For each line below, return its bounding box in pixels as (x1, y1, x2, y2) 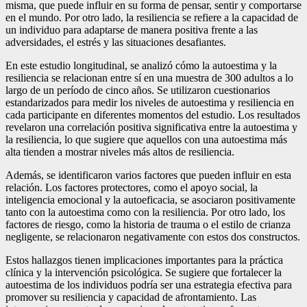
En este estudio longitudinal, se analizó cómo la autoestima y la (5, 60, 277, 72)
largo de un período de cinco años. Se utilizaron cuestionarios (5, 84, 270, 97)
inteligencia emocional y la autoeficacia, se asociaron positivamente (5, 194, 295, 206)
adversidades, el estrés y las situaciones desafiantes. (5, 36, 226, 49)
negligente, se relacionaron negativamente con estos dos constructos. (5, 231, 300, 243)
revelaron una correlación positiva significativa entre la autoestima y (5, 121, 297, 134)
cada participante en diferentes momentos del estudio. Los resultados (5, 109, 300, 121)
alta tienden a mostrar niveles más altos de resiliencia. (5, 146, 234, 158)
